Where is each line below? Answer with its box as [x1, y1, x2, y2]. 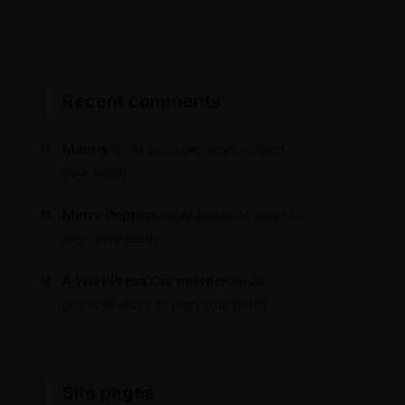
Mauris [62, 140, 108, 157]
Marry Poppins [62, 206, 157, 223]
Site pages [62, 381, 155, 403]
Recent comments [62, 90, 221, 112]
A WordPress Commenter [62, 272, 228, 289]
